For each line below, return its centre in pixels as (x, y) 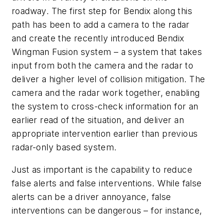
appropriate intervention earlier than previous (105, 134)
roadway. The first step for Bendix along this (102, 11)
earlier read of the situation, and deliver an (98, 120)
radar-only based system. (64, 147)
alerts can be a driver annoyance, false (91, 197)
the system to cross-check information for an (105, 107)
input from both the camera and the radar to (103, 66)
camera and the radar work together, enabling (106, 93)
